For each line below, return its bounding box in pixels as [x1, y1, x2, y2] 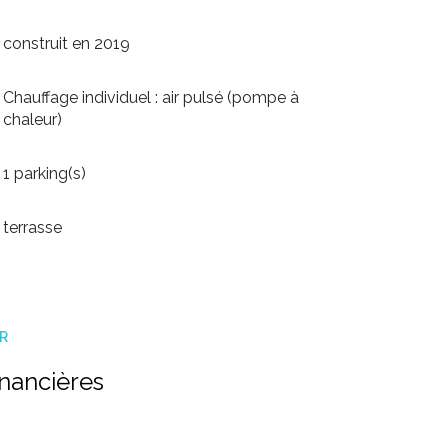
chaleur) [3, 109, 63, 129]
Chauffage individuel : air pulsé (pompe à [3, 87, 300, 107]
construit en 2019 [3, 33, 131, 53]
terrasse [3, 217, 63, 237]
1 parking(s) [3, 163, 87, 183]
